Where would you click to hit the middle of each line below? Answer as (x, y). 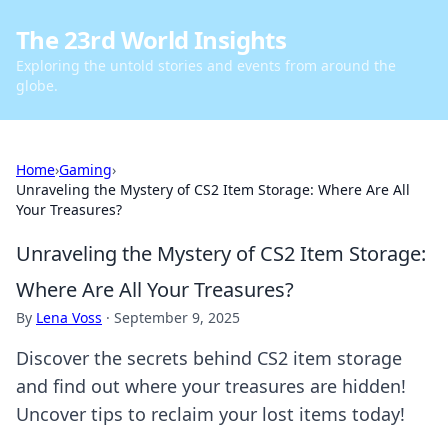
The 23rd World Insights (151, 39)
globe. (37, 85)
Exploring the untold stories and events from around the (206, 65)
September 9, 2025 (177, 317)
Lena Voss (69, 317)
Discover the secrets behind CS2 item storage (209, 358)
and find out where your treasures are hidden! (211, 386)
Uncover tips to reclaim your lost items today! (210, 414)
